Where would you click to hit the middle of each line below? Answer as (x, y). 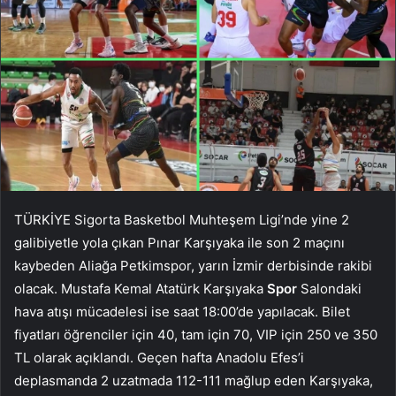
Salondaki (329, 288)
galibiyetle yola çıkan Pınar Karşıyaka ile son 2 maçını (179, 242)
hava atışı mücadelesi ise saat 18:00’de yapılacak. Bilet (182, 311)
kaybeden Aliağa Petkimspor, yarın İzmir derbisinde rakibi (193, 265)
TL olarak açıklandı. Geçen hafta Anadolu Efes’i (159, 357)
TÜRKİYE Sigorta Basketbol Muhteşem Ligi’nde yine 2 (182, 219)
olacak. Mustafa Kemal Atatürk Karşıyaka (141, 288)
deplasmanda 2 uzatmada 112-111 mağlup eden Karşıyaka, (194, 380)
